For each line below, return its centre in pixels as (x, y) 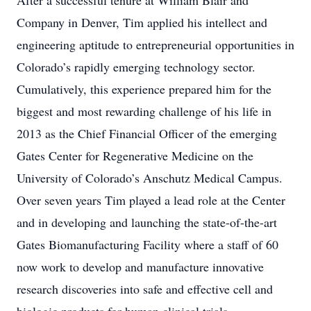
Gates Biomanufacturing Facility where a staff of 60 (148, 244)
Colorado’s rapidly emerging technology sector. (138, 67)
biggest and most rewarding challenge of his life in (144, 111)
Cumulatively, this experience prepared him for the (144, 89)
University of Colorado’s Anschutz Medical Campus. (150, 178)
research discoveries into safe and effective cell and (145, 289)
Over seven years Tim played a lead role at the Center (151, 200)
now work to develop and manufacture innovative (140, 267)
